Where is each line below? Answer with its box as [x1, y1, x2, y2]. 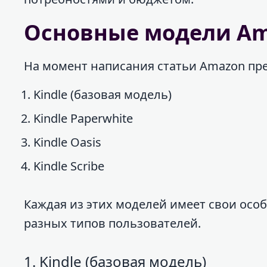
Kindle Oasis [33, 133, 101, 150]
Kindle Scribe [33, 157, 104, 174]
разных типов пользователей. [24, 215, 201, 231]
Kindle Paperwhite [33, 110, 133, 126]
